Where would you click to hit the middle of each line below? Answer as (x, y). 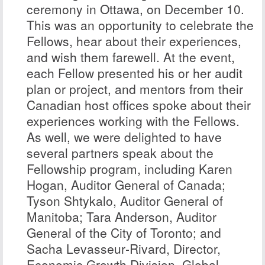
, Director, (194, 248)
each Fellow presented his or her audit (135, 73)
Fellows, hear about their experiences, (134, 41)
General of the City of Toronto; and (124, 232)
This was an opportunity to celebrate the (140, 25)
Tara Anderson (128, 216)
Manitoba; (57, 216)
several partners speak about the (120, 153)
